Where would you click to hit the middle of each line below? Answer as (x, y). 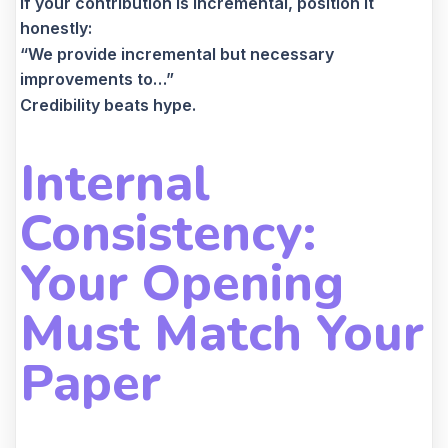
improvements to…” (97, 78)
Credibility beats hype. (108, 104)
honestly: (56, 27)
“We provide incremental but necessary (177, 53)
